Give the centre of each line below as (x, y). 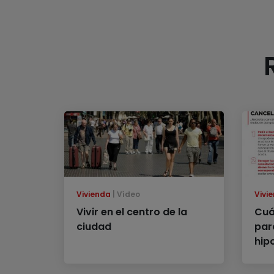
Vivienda (93, 194)
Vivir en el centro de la (131, 212)
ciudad (94, 226)
